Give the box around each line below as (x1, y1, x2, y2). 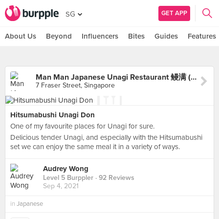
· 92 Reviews (93, 174, 134, 182)
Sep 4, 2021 (43, 182, 79, 191)
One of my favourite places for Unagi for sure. (10, 122, 154, 131)
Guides (154, 32, 178, 41)
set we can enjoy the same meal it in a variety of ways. (10, 142, 180, 151)
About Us (5, 32, 36, 41)
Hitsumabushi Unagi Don (10, 110, 95, 119)
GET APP (161, 9, 187, 17)
